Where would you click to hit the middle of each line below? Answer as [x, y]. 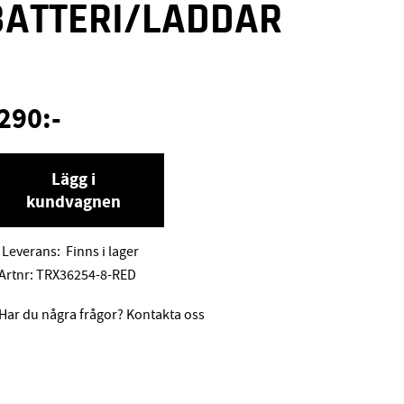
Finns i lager [102, 252]
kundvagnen [73, 202]
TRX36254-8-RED [86, 275]
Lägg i [73, 179]
